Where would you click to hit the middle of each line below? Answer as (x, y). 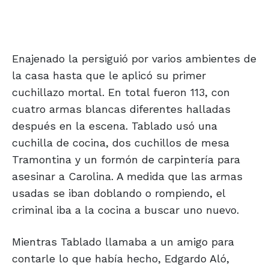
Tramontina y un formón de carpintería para (126, 160)
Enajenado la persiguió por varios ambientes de (134, 59)
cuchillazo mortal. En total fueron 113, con (121, 92)
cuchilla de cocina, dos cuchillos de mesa (121, 143)
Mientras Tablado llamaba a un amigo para (123, 242)
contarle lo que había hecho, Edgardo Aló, (121, 259)
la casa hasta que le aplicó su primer (109, 76)
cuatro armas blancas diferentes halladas (121, 109)
